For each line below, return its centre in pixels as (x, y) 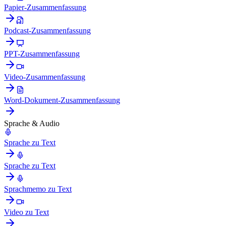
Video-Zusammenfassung (45, 77)
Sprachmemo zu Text (38, 189)
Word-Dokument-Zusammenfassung (62, 100)
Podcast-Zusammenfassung (47, 30)
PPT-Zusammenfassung (42, 53)
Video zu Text (26, 212)
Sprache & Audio (32, 123)
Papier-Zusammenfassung (45, 7)
